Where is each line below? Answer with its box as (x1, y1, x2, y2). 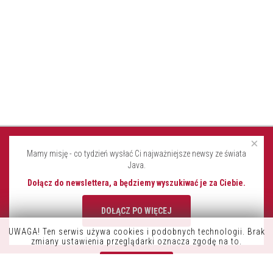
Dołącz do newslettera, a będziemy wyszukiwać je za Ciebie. (27, 178, 246, 188)
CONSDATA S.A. (9, 249, 78, 261)
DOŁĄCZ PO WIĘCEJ (101, 206, 172, 216)
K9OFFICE (9, 235, 52, 247)
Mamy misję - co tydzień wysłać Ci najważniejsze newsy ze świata (27, 149, 246, 158)
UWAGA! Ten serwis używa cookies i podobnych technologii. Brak (8, 227, 265, 236)
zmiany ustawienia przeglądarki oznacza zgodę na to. (31, 236, 242, 246)
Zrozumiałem (110, 256, 163, 266)
